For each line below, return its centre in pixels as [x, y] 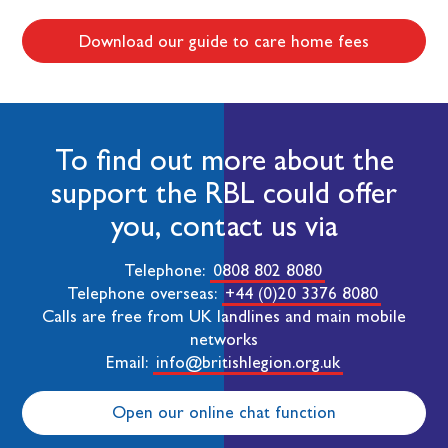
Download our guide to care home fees [224, 40]
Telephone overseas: [144, 292]
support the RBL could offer [224, 192]
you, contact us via [224, 225]
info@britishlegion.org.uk [247, 361]
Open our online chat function [224, 412]
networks [224, 338]
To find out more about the [224, 159]
